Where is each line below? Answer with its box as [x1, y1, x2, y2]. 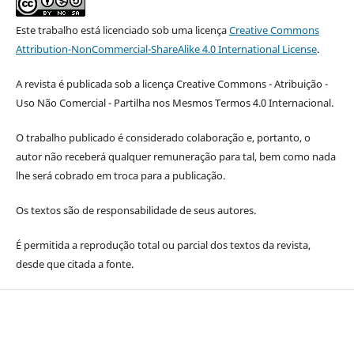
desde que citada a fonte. [15, 257, 134, 272]
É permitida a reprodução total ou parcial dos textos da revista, [15, 238, 311, 253]
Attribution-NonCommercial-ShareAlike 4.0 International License [15, 42, 317, 57]
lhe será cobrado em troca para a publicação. [15, 168, 225, 183]
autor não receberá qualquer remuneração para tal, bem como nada [15, 149, 336, 164]
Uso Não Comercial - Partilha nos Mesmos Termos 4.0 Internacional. [15, 96, 333, 111]
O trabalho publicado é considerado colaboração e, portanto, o [15, 130, 311, 145]
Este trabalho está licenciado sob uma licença [15, 23, 229, 38]
